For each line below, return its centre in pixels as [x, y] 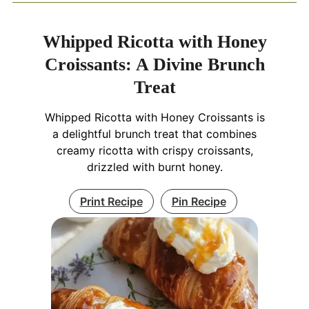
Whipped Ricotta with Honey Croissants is [154, 117]
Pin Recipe [199, 201]
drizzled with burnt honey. [154, 167]
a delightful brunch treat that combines [154, 133]
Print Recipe [111, 201]
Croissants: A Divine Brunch [154, 64]
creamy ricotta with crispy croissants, [154, 150]
